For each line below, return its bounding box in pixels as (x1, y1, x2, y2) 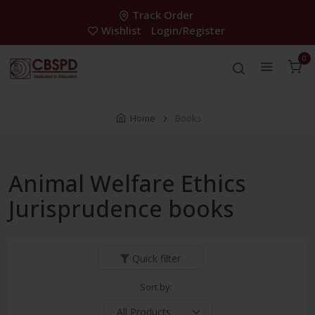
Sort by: (139, 281, 172, 294)
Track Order (132, 8, 193, 22)
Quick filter (132, 252, 181, 266)
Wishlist (101, 23, 141, 37)
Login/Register (150, 23, 225, 37)
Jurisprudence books (8, 193, 234, 224)
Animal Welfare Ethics (8, 168, 246, 199)
